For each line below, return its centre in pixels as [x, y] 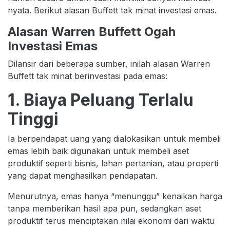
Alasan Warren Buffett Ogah [92, 31]
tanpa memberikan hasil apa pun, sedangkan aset [104, 208]
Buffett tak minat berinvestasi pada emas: [88, 76]
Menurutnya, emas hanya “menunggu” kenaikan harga [115, 196]
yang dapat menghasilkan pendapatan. [83, 175]
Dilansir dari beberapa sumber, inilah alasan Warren [109, 63]
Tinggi [33, 119]
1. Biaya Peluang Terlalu [101, 100]
